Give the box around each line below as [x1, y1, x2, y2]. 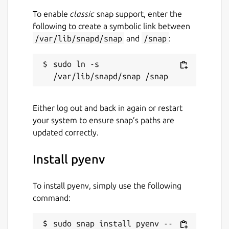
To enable [33, 9, 70, 18]
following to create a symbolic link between [33, 21, 190, 31]
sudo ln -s [53, 59, 99, 68]
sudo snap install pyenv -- [53, 218, 173, 228]
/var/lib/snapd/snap [35, 33, 122, 43]
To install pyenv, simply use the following [33, 180, 181, 190]
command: [33, 193, 71, 202]
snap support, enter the [95, 9, 182, 18]
